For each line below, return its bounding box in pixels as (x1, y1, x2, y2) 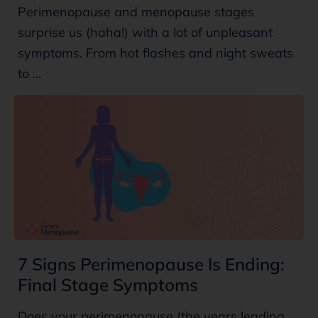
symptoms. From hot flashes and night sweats (18, 44, 293, 61)
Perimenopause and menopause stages (18, 3, 254, 20)
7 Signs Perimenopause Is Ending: (18, 253, 285, 275)
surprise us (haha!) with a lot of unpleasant (18, 23, 273, 40)
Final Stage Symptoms (18, 273, 198, 295)
